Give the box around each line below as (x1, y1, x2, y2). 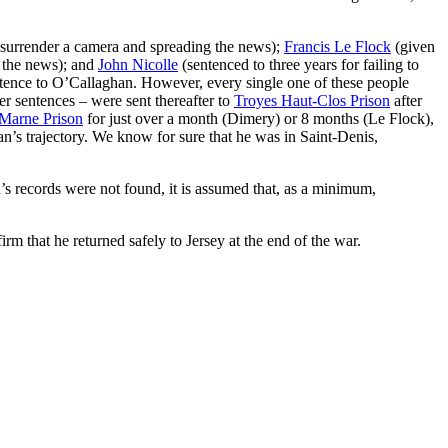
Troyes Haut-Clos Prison (234, 91, 390, 109)
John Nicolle (98, 55, 178, 73)
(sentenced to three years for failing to (178, 55, 419, 73)
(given (391, 37, 435, 55)
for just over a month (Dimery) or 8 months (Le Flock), (83, 109, 434, 127)
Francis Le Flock (284, 37, 391, 55)
